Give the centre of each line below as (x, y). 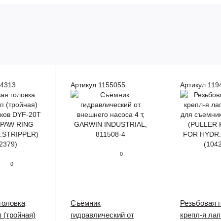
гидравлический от (102, 215)
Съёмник (86, 203)
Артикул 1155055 (98, 85)
